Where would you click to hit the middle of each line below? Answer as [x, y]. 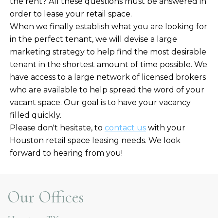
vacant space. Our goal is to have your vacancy [100, 102]
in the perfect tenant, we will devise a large [93, 39]
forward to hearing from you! [66, 153]
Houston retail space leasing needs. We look [95, 140]
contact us [125, 127]
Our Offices [46, 197]
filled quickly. [36, 115]
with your [166, 127]
